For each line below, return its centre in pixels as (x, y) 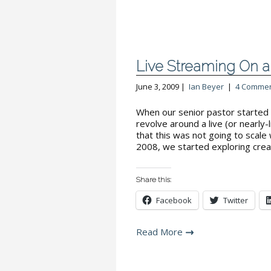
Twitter (236, 200)
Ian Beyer (206, 87)
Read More (159, 232)
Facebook (174, 200)
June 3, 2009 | (162, 87)
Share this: (154, 180)
